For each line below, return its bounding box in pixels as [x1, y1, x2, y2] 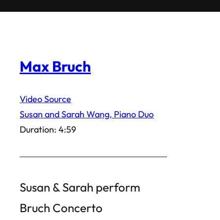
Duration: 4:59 [20, 123, 76, 135]
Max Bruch [20, 56, 91, 76]
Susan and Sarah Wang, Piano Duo [20, 108, 154, 120]
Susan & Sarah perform [20, 179, 140, 194]
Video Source [20, 93, 71, 105]
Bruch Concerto [20, 200, 103, 215]
